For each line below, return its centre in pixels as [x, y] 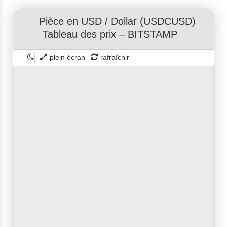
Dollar [124, 22]
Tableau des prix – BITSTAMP [110, 35]
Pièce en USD [70, 22]
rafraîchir [115, 58]
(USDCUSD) [166, 22]
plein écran [67, 58]
